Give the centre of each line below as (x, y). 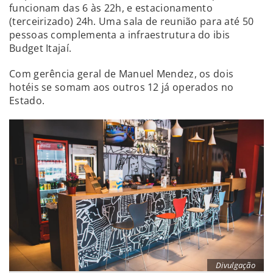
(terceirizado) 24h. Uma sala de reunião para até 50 (132, 21)
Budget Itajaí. (41, 48)
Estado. (27, 100)
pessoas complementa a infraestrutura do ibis (120, 34)
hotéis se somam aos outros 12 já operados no (122, 87)
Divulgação (236, 265)
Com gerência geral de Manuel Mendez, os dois (122, 73)
